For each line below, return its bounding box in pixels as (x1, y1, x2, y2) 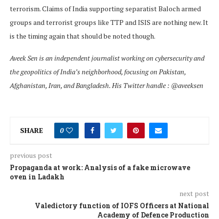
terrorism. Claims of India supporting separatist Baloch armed (10, 3, 201, 13)
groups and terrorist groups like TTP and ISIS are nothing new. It (10, 17, 208, 27)
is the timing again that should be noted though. (10, 31, 155, 41)
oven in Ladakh (10, 172, 65, 181)
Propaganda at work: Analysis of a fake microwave (10, 162, 190, 172)
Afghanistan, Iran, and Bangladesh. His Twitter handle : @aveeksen (10, 80, 203, 90)
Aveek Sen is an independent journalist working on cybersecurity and (10, 53, 204, 63)
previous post (10, 150, 52, 160)
